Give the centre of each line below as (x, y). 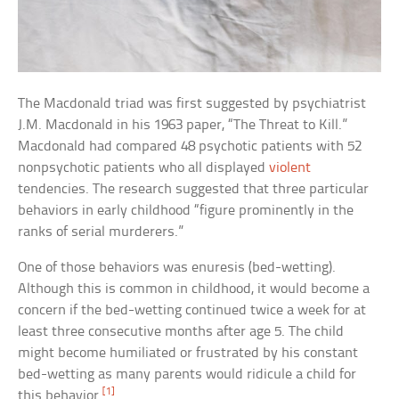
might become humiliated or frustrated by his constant (188, 354)
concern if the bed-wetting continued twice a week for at (192, 311)
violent (290, 168)
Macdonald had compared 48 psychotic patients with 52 (190, 147)
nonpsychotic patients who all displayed (144, 168)
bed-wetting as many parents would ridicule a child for (187, 375)
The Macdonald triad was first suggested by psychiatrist (192, 104)
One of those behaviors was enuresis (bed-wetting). (177, 268)
